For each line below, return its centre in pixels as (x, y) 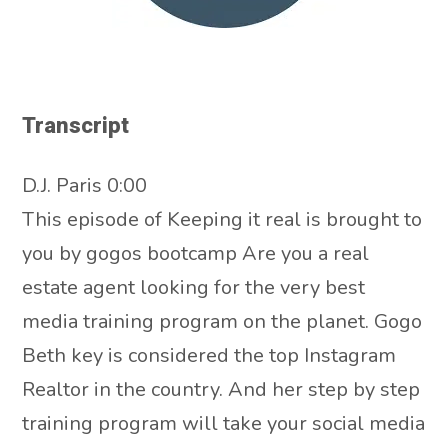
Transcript (76, 126)
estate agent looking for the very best (194, 287)
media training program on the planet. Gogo (222, 321)
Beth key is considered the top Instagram (209, 355)
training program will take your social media (224, 423)
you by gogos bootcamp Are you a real (196, 253)
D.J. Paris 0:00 (85, 185)
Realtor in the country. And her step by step (221, 389)
